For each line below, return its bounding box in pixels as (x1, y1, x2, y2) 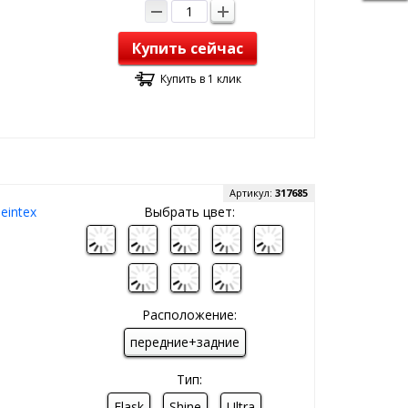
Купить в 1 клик (159, 71, 241, 87)
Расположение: (141, 306, 237, 323)
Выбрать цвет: (143, 203, 235, 220)
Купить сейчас (132, 38, 244, 58)
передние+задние (129, 333, 240, 351)
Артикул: (229, 186, 275, 199)
